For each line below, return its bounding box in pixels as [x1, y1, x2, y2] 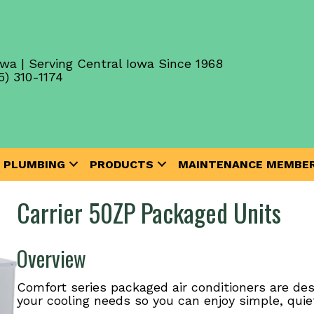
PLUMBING [3, 157, 65, 171]
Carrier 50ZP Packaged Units [16, 193, 281, 231]
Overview [16, 242, 86, 274]
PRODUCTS [89, 157, 153, 171]
